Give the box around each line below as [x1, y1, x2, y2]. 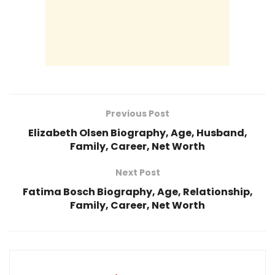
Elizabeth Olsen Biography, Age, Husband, [28, 126, 247, 141]
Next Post [115, 166, 160, 179]
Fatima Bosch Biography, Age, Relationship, [22, 185, 253, 199]
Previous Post [106, 107, 169, 120]
